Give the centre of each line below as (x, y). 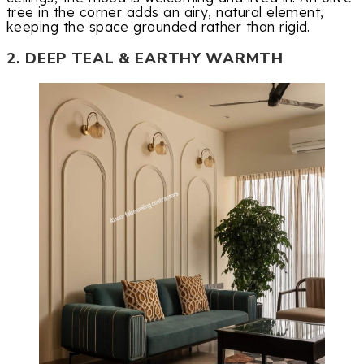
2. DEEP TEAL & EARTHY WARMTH (145, 58)
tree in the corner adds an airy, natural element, (165, 13)
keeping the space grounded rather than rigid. (158, 27)
